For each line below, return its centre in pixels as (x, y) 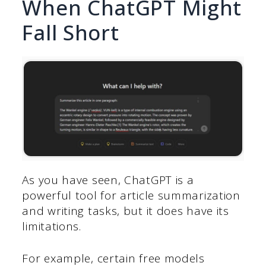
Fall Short (71, 33)
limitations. (52, 226)
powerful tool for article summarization (131, 195)
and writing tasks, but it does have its (126, 210)
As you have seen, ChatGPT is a (108, 180)
